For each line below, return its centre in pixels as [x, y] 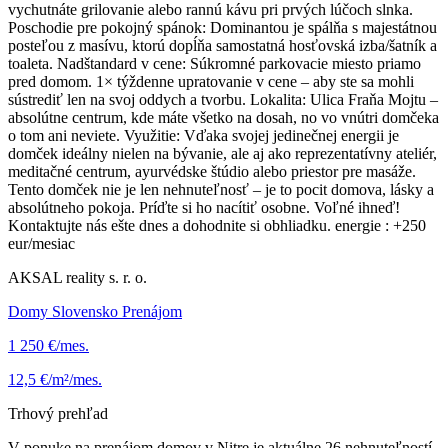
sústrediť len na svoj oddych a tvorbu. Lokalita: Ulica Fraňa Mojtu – [223, 100]
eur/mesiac [41, 244]
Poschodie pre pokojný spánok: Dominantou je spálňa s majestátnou [222, 28]
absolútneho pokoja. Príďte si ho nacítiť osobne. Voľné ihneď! [204, 208]
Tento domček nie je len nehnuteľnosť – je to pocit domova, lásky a [221, 190]
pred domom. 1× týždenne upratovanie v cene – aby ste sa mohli [211, 82]
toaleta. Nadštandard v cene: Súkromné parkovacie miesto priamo [214, 64]
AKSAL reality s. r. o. [77, 278]
